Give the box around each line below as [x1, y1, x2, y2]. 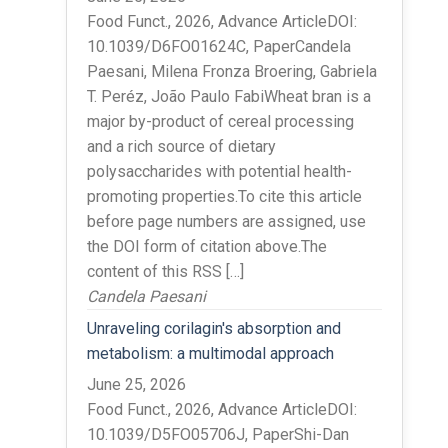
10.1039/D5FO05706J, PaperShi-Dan [86, 424, 349, 444]
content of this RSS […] [86, 261, 244, 281]
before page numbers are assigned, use [86, 211, 366, 231]
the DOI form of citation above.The [86, 236, 327, 256]
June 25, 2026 [86, 374, 186, 394]
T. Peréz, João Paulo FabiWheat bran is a [86, 86, 371, 106]
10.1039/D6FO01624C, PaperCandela [86, 36, 351, 56]
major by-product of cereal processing [86, 111, 354, 131]
